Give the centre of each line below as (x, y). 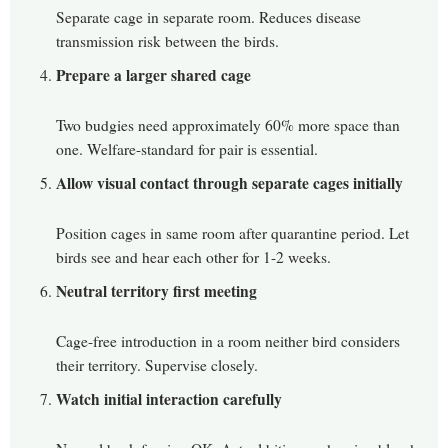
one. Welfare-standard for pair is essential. (187, 149)
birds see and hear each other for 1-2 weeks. (193, 257)
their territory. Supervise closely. (157, 365)
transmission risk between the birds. (167, 41)
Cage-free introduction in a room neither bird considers (228, 341)
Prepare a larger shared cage (153, 75)
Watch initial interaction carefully (169, 399)
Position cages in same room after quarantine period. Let (232, 233)
